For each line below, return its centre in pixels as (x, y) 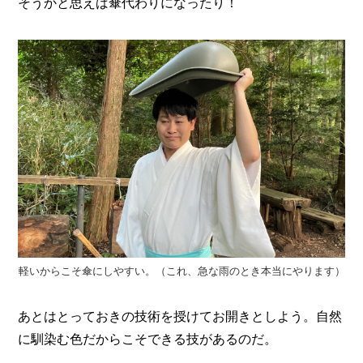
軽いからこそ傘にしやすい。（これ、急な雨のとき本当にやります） (181, 271)
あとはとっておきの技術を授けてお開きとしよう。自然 (180, 316)
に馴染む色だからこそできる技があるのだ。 (148, 339)
